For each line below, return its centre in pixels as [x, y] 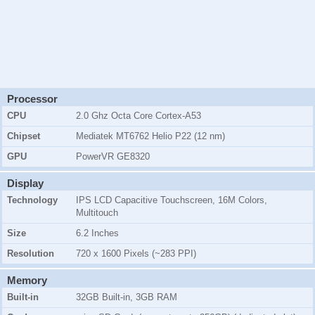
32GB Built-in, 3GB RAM [127, 297]
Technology [32, 200]
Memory [27, 281]
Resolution [31, 254]
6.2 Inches [97, 233]
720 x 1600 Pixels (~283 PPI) [136, 254]
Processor [32, 99]
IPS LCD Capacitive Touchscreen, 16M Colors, [172, 200]
